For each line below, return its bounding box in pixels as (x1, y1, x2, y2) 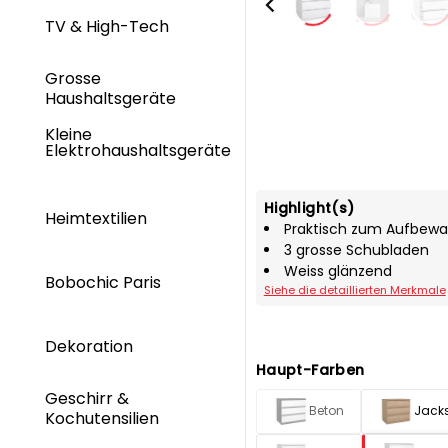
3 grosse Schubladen (283, 239, 429, 260)
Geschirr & (45, 387, 129, 411)
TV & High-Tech (45, 14, 173, 38)
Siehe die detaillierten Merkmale (263, 281, 446, 298)
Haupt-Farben (255, 359, 365, 380)
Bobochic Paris (45, 271, 161, 295)
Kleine (45, 123, 92, 147)
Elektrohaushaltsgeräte (45, 139, 231, 163)
